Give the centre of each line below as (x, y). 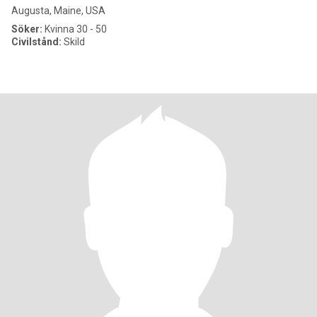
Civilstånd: (36, 42)
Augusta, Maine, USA (58, 11)
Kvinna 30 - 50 (75, 29)
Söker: (27, 29)
